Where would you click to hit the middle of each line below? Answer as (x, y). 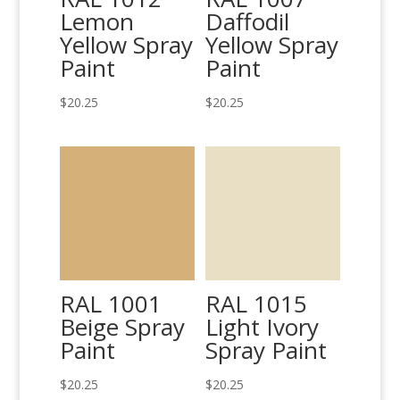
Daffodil (248, 21)
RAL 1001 (111, 303)
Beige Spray (123, 326)
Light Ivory (262, 326)
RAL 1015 (257, 303)
